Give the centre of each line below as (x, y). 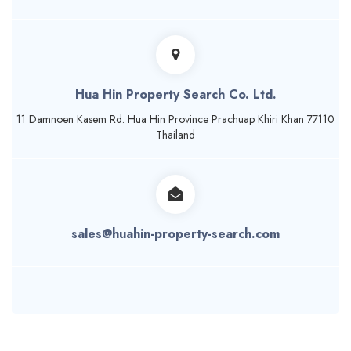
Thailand (175, 135)
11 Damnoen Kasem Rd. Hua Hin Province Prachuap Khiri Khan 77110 (175, 119)
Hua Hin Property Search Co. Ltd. (175, 95)
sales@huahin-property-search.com (175, 234)
